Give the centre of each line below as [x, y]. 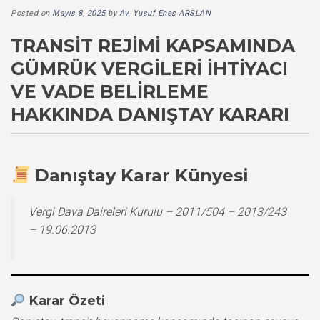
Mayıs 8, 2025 [79, 13]
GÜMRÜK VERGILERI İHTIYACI [149, 68]
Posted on [31, 13]
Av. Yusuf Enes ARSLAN [165, 13]
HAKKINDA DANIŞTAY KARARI [150, 114]
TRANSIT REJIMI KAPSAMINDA [153, 45]
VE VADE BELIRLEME [110, 91]
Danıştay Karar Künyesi [142, 175]
